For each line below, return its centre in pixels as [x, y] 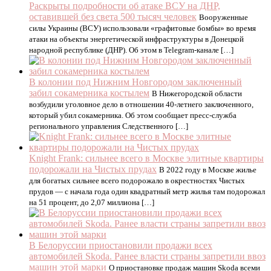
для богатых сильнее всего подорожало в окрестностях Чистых [137, 181]
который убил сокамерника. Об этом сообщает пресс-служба [133, 115]
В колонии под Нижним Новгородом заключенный [135, 82]
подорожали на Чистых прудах [93, 169]
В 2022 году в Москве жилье [208, 170]
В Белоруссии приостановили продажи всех [121, 245]
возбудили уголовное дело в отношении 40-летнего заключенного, [141, 104]
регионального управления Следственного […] [109, 126]
